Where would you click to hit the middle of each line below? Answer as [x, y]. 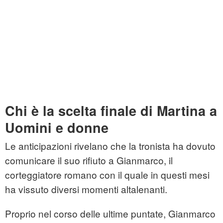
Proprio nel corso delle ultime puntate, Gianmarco [110, 214]
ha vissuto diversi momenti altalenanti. [86, 189]
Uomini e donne [57, 128]
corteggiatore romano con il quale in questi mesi [107, 175]
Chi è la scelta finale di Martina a [111, 111]
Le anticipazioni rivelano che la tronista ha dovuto [110, 146]
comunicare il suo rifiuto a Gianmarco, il [89, 160]
